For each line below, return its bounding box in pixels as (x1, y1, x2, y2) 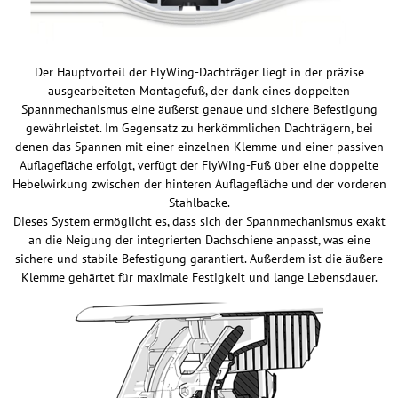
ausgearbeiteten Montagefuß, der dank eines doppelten (48, 83, 350, 99)
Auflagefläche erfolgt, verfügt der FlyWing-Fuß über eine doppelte (20, 157, 378, 173)
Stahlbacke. (168, 195, 230, 211)
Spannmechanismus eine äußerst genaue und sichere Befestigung (20, 101, 378, 117)
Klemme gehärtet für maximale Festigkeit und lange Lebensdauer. (20, 269, 378, 285)
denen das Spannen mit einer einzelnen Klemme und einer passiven (14, 139, 384, 155)
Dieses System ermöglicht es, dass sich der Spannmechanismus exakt (12, 213, 386, 229)
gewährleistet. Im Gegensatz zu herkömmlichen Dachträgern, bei (25, 120, 373, 136)
